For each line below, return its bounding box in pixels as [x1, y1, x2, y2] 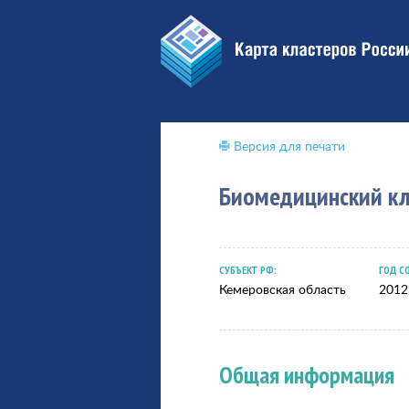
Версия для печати [234, 137, 345, 154]
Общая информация [219, 360, 394, 390]
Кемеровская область [219, 280, 346, 298]
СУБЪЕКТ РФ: [219, 263, 277, 277]
